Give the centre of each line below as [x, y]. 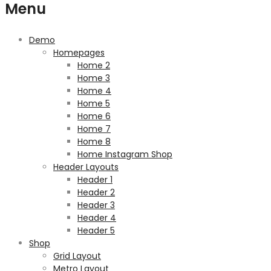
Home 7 [94, 129]
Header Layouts [86, 167]
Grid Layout [77, 256]
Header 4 [97, 218]
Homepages [79, 53]
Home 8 [94, 142]
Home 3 [94, 78]
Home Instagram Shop [125, 154]
